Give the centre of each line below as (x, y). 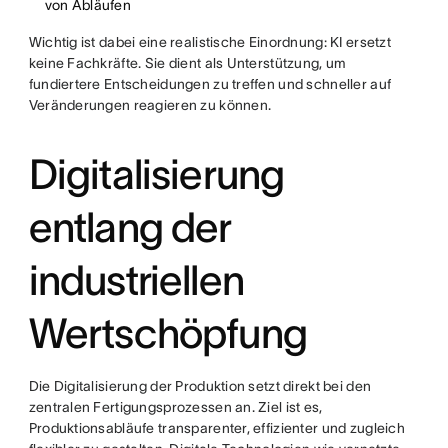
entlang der (130, 227)
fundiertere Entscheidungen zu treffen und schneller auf (210, 84)
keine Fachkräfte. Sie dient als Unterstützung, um (187, 63)
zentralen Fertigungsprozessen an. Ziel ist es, (175, 407)
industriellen (136, 280)
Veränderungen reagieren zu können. (150, 105)
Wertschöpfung (167, 333)
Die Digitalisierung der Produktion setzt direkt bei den (200, 386)
